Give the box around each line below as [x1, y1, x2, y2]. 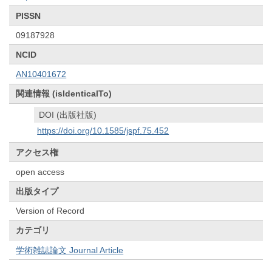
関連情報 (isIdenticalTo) [16, 89, 112, 99]
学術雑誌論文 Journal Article [16, 245, 124, 255]
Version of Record [16, 206, 85, 216]
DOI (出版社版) [39, 110, 97, 120]
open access [16, 166, 65, 177]
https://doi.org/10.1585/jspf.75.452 [37, 126, 169, 136]
